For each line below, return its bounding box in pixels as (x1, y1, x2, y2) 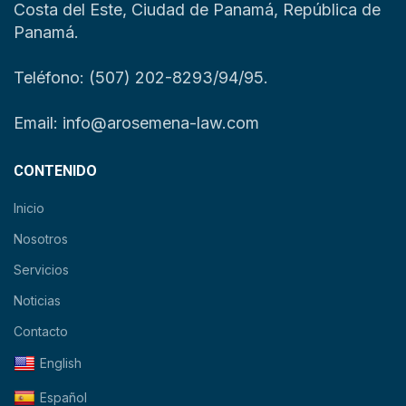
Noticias (14, 293, 61, 309)
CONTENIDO (14, 162, 97, 180)
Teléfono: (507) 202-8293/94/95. (14, 68, 268, 88)
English (40, 355, 82, 372)
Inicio (14, 200, 44, 217)
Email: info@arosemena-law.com (14, 113, 259, 133)
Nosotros (14, 231, 68, 247)
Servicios (14, 262, 69, 278)
